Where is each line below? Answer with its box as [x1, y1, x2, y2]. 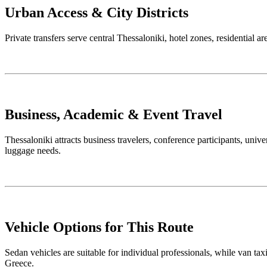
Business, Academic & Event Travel [5, 106, 222, 122]
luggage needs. [5, 145, 61, 156]
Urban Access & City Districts [5, 5, 188, 21]
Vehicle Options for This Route [5, 219, 194, 235]
